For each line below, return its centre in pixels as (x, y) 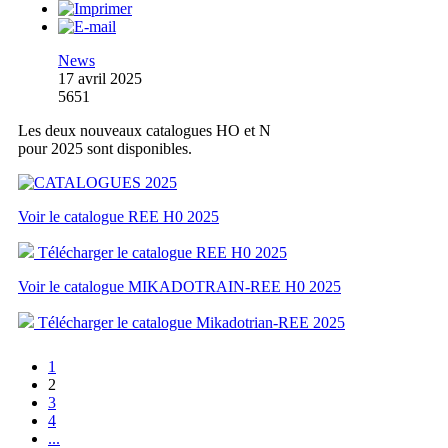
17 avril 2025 (100, 79)
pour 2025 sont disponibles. (105, 149)
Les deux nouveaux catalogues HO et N (144, 131)
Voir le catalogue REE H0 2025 (118, 217)
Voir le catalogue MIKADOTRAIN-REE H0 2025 (179, 287)
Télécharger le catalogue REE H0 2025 (160, 253)
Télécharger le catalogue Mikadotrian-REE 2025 (189, 323)
